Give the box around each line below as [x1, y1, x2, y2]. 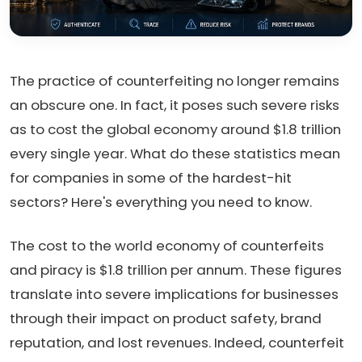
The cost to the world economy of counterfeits [10, 235, 324, 255]
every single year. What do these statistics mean [10, 143, 340, 163]
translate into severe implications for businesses [10, 284, 339, 304]
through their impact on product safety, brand [10, 308, 322, 328]
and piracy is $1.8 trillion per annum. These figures [10, 259, 342, 280]
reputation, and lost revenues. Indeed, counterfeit [10, 332, 344, 352]
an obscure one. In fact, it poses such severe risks [10, 95, 339, 115]
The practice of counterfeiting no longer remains [10, 70, 339, 90]
